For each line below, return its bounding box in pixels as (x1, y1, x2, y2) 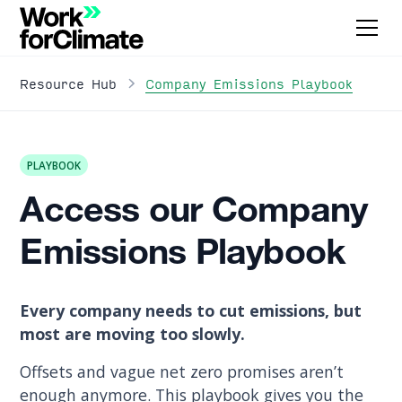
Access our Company (20, 197, 368, 232)
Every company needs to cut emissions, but (20, 299, 363, 321)
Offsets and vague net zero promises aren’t (20, 360, 345, 382)
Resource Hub (20, 73, 118, 95)
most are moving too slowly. (20, 322, 246, 345)
